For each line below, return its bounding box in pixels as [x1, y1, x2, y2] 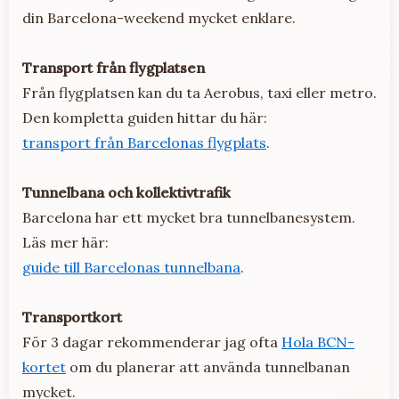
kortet [22, 358, 66, 377]
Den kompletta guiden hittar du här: [22, 109, 267, 127]
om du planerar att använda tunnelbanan [66, 358, 350, 377]
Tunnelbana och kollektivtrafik [22, 183, 231, 202]
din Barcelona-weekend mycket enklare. [22, 9, 296, 28]
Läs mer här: [22, 233, 109, 252]
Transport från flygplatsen [22, 59, 205, 77]
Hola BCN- [281, 333, 354, 352]
